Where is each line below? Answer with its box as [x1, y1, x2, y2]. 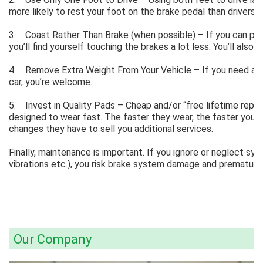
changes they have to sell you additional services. [9, 123, 213, 134]
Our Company [14, 231, 92, 247]
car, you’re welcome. [9, 76, 92, 87]
